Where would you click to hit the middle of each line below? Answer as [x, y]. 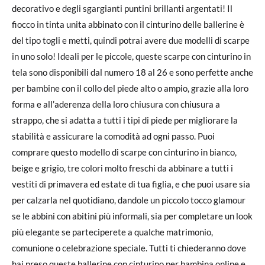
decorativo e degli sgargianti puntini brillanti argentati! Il [122, 8]
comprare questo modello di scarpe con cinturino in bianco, [124, 152]
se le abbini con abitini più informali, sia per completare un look [132, 216]
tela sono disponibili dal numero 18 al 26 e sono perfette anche [132, 72]
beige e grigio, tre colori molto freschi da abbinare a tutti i [122, 168]
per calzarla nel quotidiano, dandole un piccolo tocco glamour [129, 200]
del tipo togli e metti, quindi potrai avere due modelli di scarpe [131, 40]
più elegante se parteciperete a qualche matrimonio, [112, 232]
